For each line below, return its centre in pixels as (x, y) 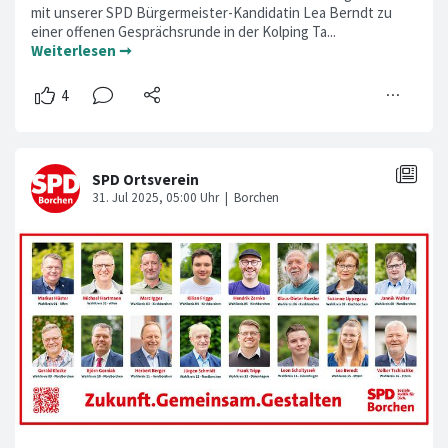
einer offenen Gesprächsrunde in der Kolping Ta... (185, 31)
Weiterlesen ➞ (81, 50)
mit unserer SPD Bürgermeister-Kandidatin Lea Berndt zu (211, 12)
